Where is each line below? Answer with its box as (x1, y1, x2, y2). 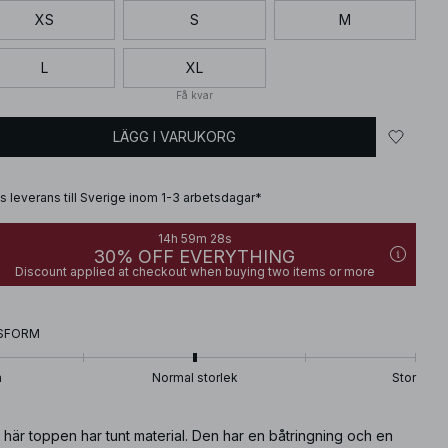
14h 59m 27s (157, 230, 232, 246)
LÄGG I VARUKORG (113, 128, 236, 145)
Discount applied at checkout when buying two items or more (14, 263, 375, 279)
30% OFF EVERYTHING (94, 245, 295, 267)
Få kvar (175, 88, 213, 101)
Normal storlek (151, 369, 238, 385)
